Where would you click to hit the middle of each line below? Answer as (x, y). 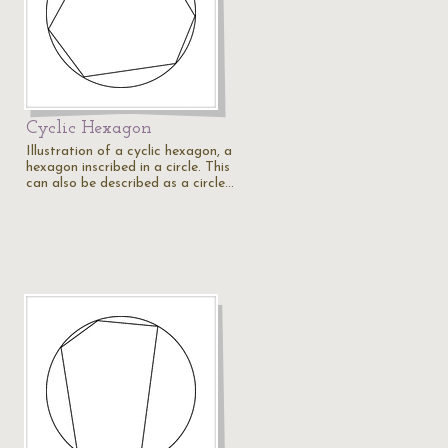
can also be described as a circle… (130, 183)
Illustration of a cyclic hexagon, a (129, 151)
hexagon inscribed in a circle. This (128, 167)
